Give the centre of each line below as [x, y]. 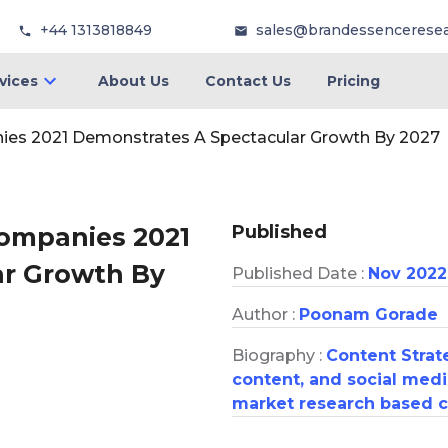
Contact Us [247, 81]
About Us [133, 81]
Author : [265, 314]
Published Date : [300, 273]
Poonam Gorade [368, 314]
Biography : [279, 355]
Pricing [353, 81]
